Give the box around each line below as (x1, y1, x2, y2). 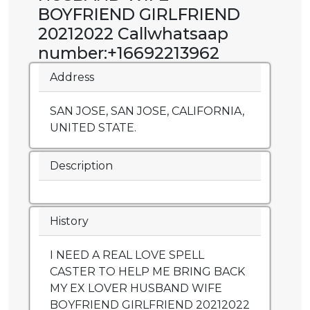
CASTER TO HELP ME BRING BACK (50, 265, 245, 279)
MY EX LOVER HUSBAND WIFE (50, 282, 222, 295)
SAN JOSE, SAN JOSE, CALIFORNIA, (50, 104, 244, 118)
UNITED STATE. (50, 121, 136, 135)
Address (50, 71, 94, 84)
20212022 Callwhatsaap (38, 24, 228, 44)
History (50, 215, 89, 228)
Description (50, 159, 113, 173)
